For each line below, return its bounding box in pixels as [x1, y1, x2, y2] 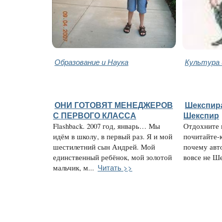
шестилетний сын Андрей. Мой [53, 142, 155, 152]
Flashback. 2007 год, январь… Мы [53, 121, 160, 131]
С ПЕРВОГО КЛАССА [53, 111, 136, 120]
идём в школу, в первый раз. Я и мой [53, 131, 172, 141]
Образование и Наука [55, 56, 128, 67]
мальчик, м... [53, 163, 94, 172]
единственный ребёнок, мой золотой [53, 152, 172, 162]
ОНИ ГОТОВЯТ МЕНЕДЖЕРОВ [55, 100, 173, 110]
